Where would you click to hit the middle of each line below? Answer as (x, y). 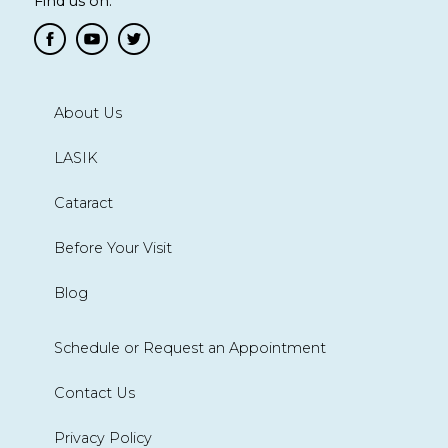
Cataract (83, 202)
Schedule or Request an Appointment (189, 347)
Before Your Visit (112, 247)
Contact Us (94, 392)
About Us (87, 112)
